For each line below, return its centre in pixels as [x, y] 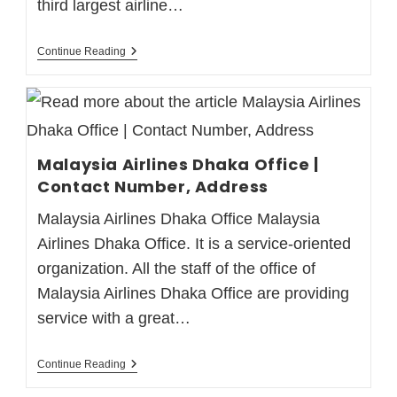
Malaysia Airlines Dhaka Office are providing [194, 293]
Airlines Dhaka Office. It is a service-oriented [195, 243]
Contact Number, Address [153, 186]
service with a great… [114, 318]
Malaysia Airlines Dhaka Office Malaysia [179, 218]
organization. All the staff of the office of [177, 268]
